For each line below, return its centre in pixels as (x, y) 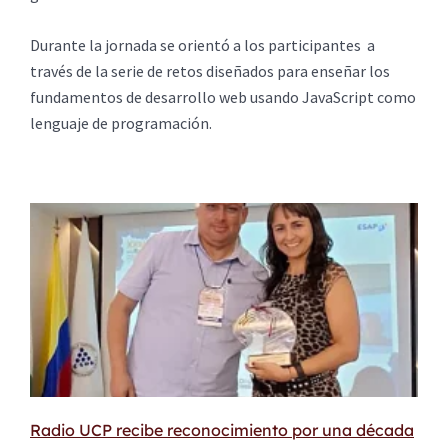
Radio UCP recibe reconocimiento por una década (222, 429)
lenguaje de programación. (121, 123)
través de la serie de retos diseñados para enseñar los (210, 71)
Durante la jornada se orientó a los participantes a (202, 45)
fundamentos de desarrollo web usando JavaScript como (223, 97)
